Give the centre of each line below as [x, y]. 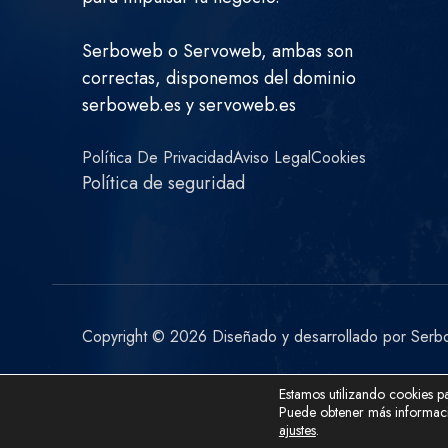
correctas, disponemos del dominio [219, 78]
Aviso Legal [272, 157]
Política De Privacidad [157, 157]
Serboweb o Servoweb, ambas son [217, 51]
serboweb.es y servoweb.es [189, 105]
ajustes [297, 430]
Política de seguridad [163, 183]
